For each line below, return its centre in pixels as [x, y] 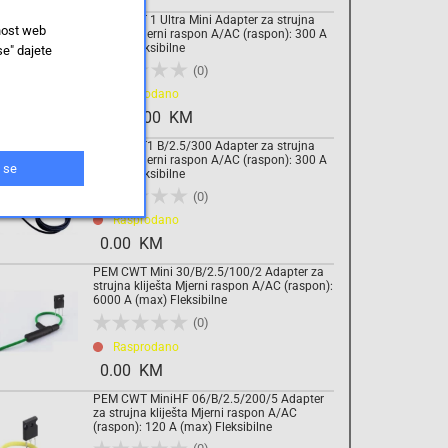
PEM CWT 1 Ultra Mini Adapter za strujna [204, 20]
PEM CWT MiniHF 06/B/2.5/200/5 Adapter [208, 398]
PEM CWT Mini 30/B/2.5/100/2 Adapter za [208, 272]
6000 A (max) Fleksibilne [160, 300]
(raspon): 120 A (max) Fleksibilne [182, 426]
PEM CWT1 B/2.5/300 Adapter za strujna [204, 146]
